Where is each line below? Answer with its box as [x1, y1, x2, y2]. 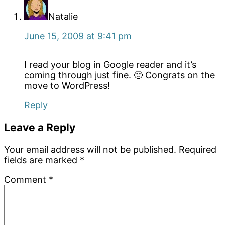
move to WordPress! [24, 80, 110, 91]
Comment [4, 174, 49, 185]
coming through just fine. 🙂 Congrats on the [24, 69, 215, 80]
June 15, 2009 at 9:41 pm [24, 30, 132, 41]
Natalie [48, 11, 78, 22]
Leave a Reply [4, 121, 75, 134]
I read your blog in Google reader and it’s [24, 59, 196, 70]
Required [179, 144, 216, 155]
